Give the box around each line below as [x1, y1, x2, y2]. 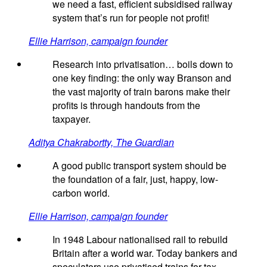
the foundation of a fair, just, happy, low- [52, 172, 218, 186]
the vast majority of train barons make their [52, 84, 230, 98]
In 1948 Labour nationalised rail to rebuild [52, 232, 228, 246]
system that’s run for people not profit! [52, 10, 209, 24]
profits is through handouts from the [52, 98, 200, 112]
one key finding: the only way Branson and [52, 70, 231, 85]
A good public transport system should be [52, 158, 226, 172]
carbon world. [52, 185, 110, 200]
